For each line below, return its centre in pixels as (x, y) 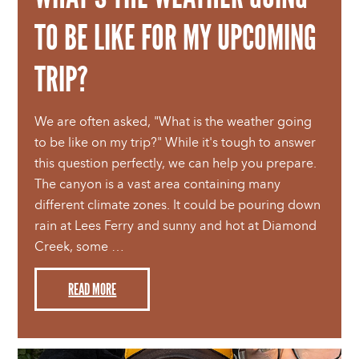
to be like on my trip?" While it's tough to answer (175, 143)
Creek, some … (80, 247)
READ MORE (93, 289)
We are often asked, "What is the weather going (173, 122)
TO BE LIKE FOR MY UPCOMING (176, 38)
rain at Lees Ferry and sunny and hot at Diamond (176, 226)
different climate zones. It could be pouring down (178, 205)
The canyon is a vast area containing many (158, 184)
